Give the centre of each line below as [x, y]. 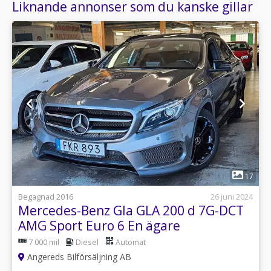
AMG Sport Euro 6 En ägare [99, 226]
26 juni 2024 [232, 197]
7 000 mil [44, 242]
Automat [131, 242]
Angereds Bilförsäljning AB [78, 256]
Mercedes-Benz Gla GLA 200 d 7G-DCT [131, 211]
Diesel [87, 242]
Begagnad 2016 [46, 197]
